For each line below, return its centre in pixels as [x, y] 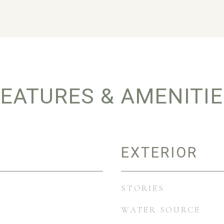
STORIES [143, 188]
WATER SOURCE [161, 210]
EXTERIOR [159, 152]
